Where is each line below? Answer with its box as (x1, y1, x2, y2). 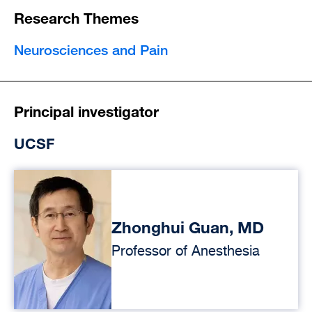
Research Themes (14, 8, 139, 27)
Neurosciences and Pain (14, 41, 168, 58)
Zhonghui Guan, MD (111, 217, 264, 237)
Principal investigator (14, 102, 159, 120)
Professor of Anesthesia (111, 244, 260, 259)
